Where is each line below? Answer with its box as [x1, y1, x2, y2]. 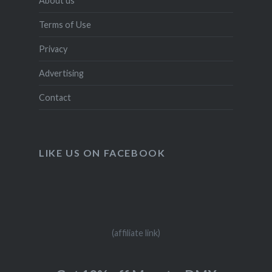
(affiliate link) [112, 228, 160, 239]
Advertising [38, 68, 84, 79]
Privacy [38, 44, 67, 55]
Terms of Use [38, 19, 91, 30]
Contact [38, 92, 71, 103]
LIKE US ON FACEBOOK [38, 147, 166, 159]
